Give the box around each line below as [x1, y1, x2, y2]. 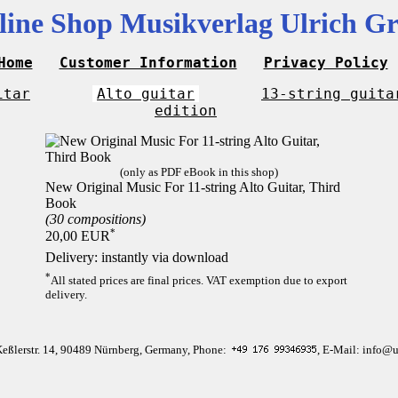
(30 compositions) [44, 211, 146, 227]
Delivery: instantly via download [44, 250, 228, 266]
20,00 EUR [44, 228, 110, 244]
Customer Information [59, 54, 237, 71]
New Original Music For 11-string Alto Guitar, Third [44, 179, 340, 195]
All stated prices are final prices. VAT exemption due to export [50, 273, 347, 287]
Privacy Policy [263, 54, 388, 71]
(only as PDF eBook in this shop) [120, 165, 278, 179]
